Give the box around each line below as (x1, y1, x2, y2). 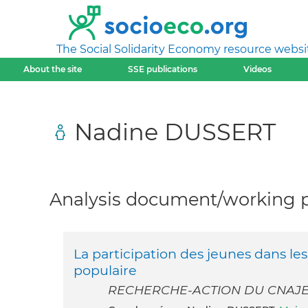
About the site (23, 64, 82, 74)
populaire (74, 262, 137, 279)
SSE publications (127, 64, 197, 74)
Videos (243, 64, 272, 74)
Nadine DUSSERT (74, 117, 276, 146)
